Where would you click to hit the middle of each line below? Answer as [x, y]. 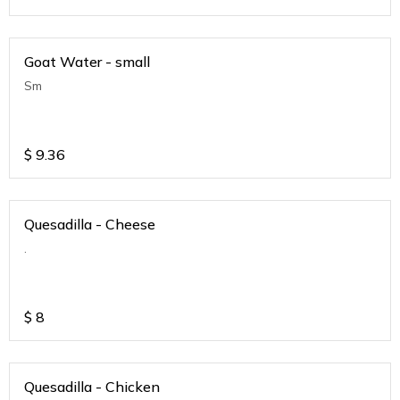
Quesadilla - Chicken [92, 387]
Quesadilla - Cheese [90, 225]
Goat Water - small [87, 62]
